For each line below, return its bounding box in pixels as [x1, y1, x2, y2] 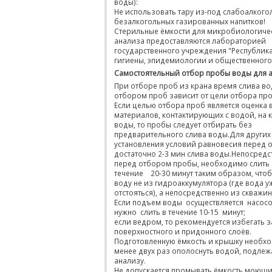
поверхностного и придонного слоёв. [114, 226, 251, 236]
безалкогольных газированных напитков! [114, 16, 265, 26]
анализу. [114, 256, 146, 265]
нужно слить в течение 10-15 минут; [114, 207, 245, 217]
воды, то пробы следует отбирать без [114, 120, 252, 129]
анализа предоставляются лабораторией [114, 36, 266, 46]
